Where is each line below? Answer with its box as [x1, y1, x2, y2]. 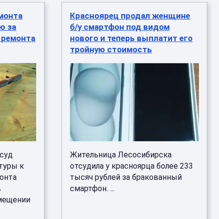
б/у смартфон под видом [69, 22, 170, 32]
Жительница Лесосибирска [69, 150, 172, 159]
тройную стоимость [69, 44, 152, 54]
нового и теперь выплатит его [69, 33, 193, 43]
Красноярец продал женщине [69, 11, 190, 21]
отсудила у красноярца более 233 [69, 161, 193, 171]
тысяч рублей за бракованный [69, 173, 182, 182]
